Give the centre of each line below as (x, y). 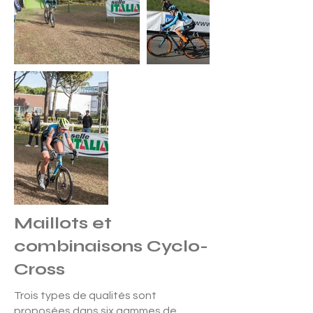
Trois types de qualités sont (85, 296)
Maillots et (63, 223)
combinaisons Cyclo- (111, 246)
